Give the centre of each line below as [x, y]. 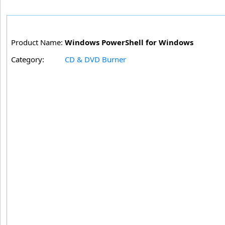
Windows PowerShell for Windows [129, 42]
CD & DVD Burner [95, 60]
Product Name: [37, 42]
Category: [28, 60]
